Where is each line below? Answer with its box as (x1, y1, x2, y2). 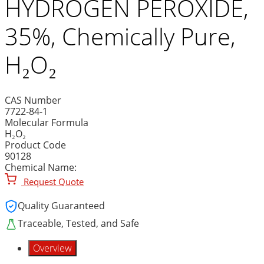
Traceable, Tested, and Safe (18, 217, 139, 230)
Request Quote (21, 175, 84, 187)
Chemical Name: (5, 160, 77, 174)
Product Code (5, 138, 66, 151)
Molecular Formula (5, 115, 88, 129)
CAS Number (5, 93, 61, 107)
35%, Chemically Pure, (5, 19, 236, 52)
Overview (33, 241, 72, 255)
